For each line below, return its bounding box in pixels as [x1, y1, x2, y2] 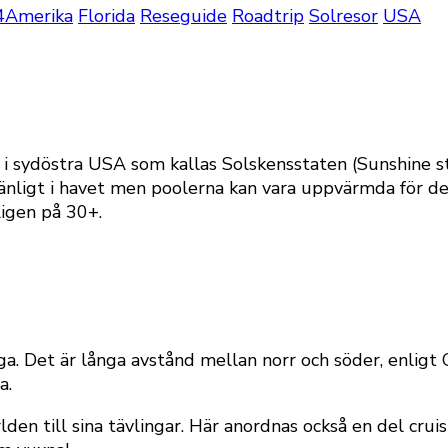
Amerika [5, 4, 73, 28]
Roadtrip [232, 4, 304, 28]
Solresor [309, 4, 378, 28]
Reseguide [140, 4, 227, 28]
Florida [78, 4, 135, 28]
